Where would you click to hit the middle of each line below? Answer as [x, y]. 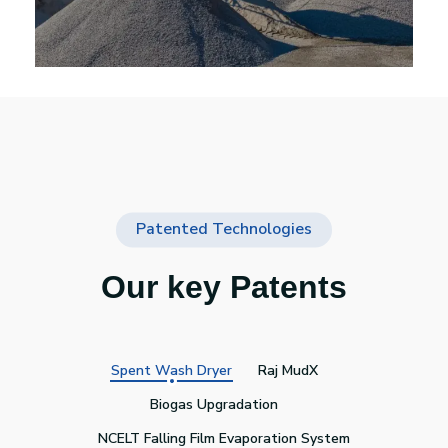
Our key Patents [224, 287]
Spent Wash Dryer [171, 371]
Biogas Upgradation [214, 405]
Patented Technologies [224, 229]
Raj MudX [287, 371]
